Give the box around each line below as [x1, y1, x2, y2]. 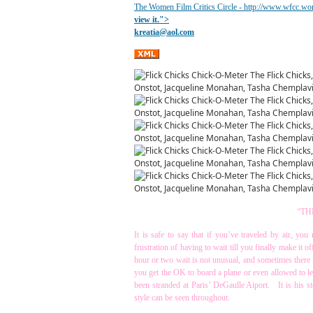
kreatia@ [134, 27, 167, 37]
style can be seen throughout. [134, 293, 230, 303]
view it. [134, 15, 159, 24]
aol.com [167, 27, 194, 37]
